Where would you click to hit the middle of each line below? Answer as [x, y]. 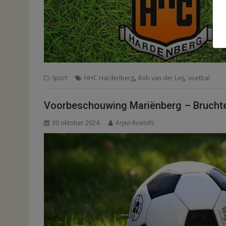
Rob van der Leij [161, 78]
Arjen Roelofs [135, 123]
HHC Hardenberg [109, 78]
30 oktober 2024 [76, 123]
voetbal [199, 78]
